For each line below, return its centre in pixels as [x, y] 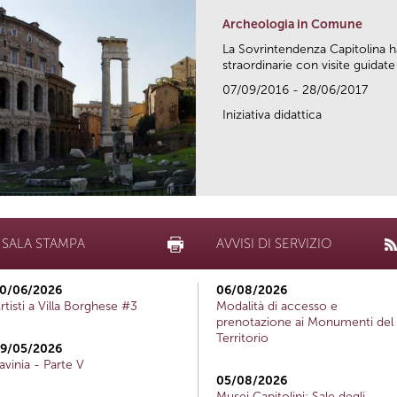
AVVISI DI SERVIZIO [274, 243]
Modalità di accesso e [277, 306]
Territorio [242, 338]
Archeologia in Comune [292, 24]
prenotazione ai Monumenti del [305, 322]
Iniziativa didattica [272, 114]
